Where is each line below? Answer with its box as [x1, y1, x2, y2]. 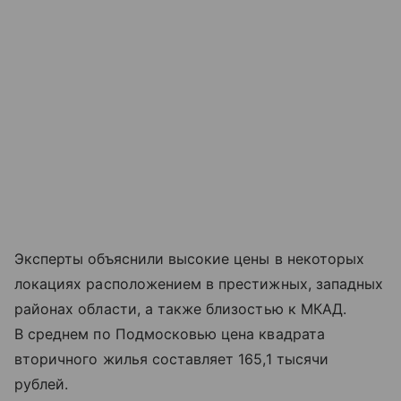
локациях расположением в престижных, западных [14, 275, 384, 294]
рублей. [14, 375, 69, 394]
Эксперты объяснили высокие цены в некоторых [14, 250, 365, 269]
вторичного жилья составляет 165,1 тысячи [14, 350, 328, 369]
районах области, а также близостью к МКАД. [14, 300, 347, 319]
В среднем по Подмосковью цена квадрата [14, 325, 325, 344]
